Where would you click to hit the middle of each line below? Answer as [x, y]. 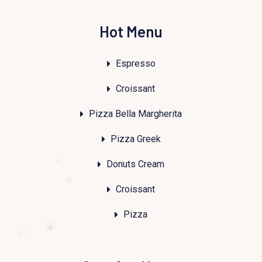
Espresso [135, 63]
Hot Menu [131, 31]
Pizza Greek [135, 139]
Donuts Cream [135, 164]
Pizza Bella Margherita [135, 113]
